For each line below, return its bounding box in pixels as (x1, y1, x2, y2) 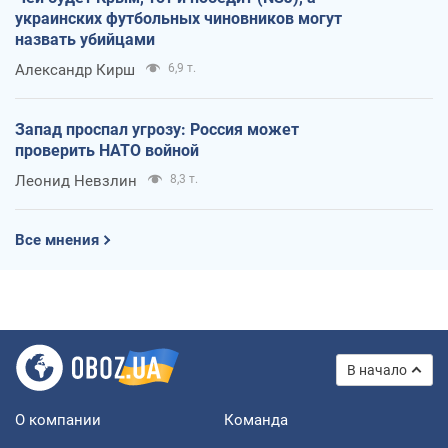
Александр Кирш (15, 60, 135, 79)
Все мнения (15, 230, 99, 249)
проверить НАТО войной (15, 140, 199, 160)
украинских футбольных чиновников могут (15, 8, 342, 28)
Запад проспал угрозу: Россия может (15, 119, 299, 139)
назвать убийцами (15, 29, 155, 49)
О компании (15, 410, 101, 429)
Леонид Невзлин (15, 171, 137, 190)
